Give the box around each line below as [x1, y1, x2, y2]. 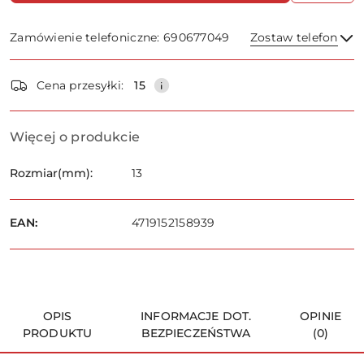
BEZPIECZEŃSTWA [141, 326, 251, 341]
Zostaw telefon [249, 30, 338, 45]
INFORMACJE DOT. [141, 309, 252, 324]
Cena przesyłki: [37, 77, 124, 93]
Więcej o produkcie [10, 129, 140, 145]
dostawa [9, 102, 77, 130]
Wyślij [158, 102, 206, 119]
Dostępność [9, 56, 106, 84]
